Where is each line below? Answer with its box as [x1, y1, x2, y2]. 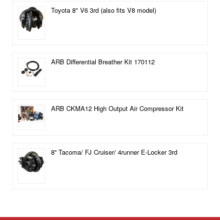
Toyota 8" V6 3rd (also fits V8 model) [51, 5, 156, 15]
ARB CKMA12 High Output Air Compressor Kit [51, 103, 184, 113]
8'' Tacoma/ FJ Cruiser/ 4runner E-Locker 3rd [51, 147, 177, 157]
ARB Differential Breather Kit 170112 [51, 57, 155, 67]
